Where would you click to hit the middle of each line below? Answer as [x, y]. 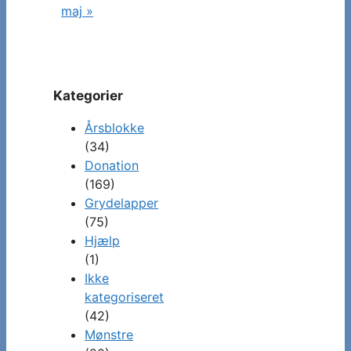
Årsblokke [114, 128]
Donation [112, 166]
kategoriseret [124, 297]
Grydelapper [121, 203]
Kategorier [88, 96]
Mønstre [109, 335]
